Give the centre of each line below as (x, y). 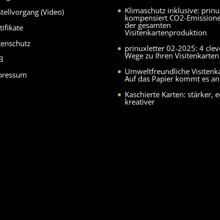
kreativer (140, 102)
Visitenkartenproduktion (166, 33)
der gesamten (148, 25)
